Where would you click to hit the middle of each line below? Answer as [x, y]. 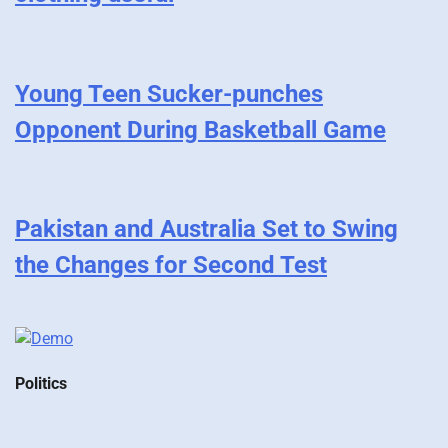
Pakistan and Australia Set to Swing [206, 229]
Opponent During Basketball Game [200, 129]
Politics [41, 384]
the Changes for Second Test [171, 265]
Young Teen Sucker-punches [169, 93]
